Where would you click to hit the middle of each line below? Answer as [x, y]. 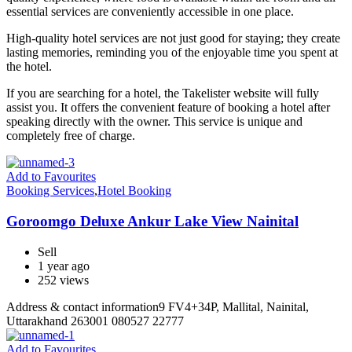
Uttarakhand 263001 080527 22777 [95, 321]
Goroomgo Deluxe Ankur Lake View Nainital [152, 222]
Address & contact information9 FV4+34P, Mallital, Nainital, [158, 306]
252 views [63, 280]
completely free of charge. [71, 136]
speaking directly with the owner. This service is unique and [154, 122]
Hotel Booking [134, 191]
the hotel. [29, 67]
